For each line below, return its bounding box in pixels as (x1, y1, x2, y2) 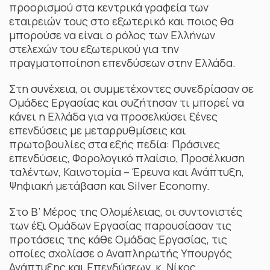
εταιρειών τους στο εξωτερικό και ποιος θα (9, 14, 234, 28)
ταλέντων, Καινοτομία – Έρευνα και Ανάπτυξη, (9, 165, 244, 179)
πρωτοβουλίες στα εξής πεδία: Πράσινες (9, 137, 220, 151)
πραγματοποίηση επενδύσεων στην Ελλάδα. (9, 55, 236, 70)
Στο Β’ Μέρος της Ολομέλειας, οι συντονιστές (9, 204, 242, 219)
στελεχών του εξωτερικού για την (9, 42, 179, 56)
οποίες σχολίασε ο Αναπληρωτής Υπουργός (9, 246, 232, 260)
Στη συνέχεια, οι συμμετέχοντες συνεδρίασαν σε (9, 81, 254, 96)
